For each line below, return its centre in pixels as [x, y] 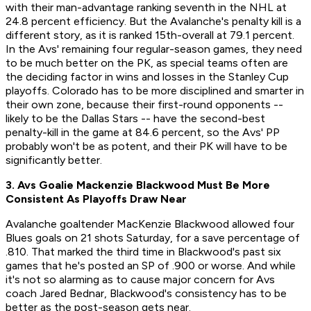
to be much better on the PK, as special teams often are [147, 63]
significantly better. [54, 160]
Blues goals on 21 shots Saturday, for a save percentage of [153, 238]
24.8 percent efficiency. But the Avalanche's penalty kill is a [153, 22]
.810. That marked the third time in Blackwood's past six [143, 252]
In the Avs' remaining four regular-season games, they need [154, 49]
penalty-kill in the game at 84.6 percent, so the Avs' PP [143, 133]
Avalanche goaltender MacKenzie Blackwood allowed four [150, 224]
